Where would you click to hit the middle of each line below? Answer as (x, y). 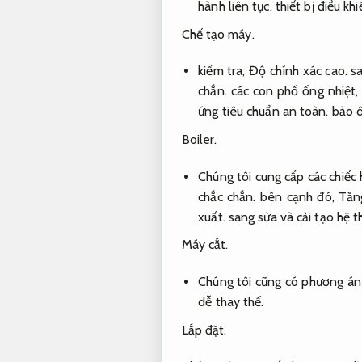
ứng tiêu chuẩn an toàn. (263, 112)
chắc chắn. (227, 196)
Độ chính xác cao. (298, 71)
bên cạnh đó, (297, 196)
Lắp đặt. (204, 330)
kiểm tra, (224, 71)
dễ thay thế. (231, 302)
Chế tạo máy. (218, 34)
